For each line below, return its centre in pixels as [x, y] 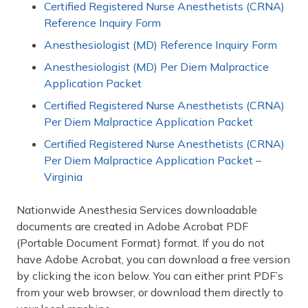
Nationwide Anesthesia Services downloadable [137, 210]
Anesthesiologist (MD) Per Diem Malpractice [156, 67]
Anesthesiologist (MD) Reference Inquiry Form [161, 45]
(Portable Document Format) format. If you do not [141, 243]
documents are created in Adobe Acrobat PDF [132, 226]
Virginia [63, 177]
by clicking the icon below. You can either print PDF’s [150, 276]
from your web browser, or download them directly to [150, 292]
